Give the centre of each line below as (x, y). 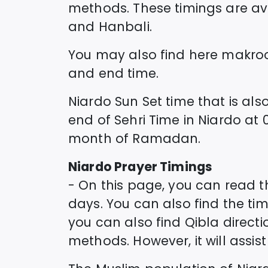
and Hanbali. (110, 26)
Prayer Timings (162, 166)
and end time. (113, 73)
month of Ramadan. (135, 138)
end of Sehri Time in (132, 120)
